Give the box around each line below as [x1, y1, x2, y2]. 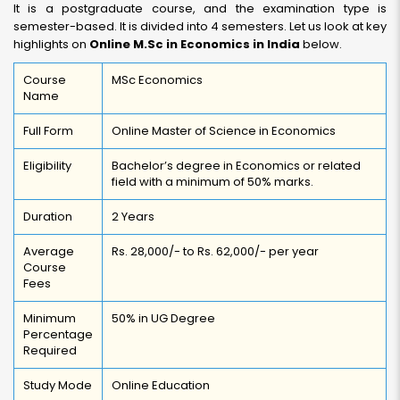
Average [23, 243, 74, 260]
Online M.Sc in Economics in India [89, 36, 303, 53]
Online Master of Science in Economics [112, 122, 336, 139]
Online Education [112, 377, 210, 394]
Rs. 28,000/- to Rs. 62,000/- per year [112, 243, 319, 260]
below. [303, 36, 342, 53]
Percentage [23, 326, 93, 343]
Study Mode [23, 377, 92, 394]
